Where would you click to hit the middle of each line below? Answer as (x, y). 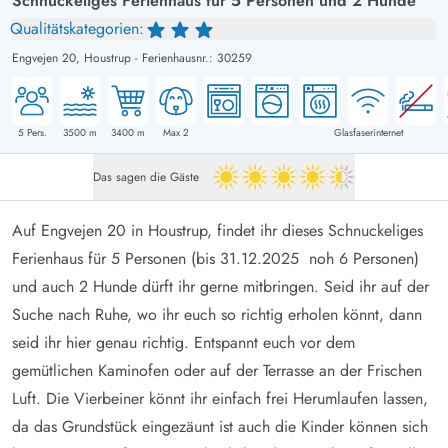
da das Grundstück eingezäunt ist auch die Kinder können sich (220, 426)
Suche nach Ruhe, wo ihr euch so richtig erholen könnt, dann (217, 314)
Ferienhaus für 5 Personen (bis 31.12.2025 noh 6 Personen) (215, 258)
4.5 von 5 (311, 186)
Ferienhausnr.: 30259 (197, 57)
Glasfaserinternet (368, 132)
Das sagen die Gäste (146, 176)
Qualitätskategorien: (77, 28)
